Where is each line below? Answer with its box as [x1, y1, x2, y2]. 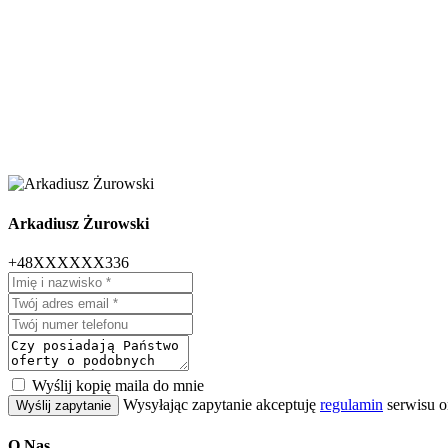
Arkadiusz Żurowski [8, 214, 149, 232]
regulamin [320, 395, 383, 413]
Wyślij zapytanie [16, 397, 111, 413]
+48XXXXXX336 [8, 253, 129, 271]
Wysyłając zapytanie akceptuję [123, 395, 320, 413]
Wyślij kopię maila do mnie [32, 376, 204, 394]
